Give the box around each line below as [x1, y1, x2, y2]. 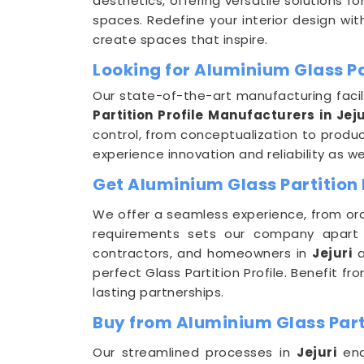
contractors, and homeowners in [93, 245, 313, 262]
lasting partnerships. [93, 284, 224, 301]
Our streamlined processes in [93, 344, 297, 361]
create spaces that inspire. [93, 31, 268, 48]
